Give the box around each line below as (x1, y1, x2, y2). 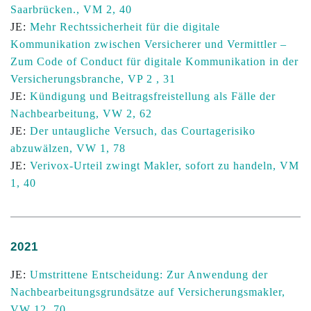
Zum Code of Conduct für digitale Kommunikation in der (10, 56, 299, 67)
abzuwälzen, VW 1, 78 (10, 142, 126, 154)
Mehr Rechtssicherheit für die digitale (30, 21, 220, 33)
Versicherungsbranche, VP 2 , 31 (10, 73, 176, 85)
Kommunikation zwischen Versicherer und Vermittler (10, 38, 280, 50)
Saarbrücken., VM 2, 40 (10, 3, 132, 15)
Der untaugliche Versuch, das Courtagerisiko (30, 125, 255, 137)
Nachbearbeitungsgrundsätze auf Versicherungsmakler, (10, 286, 285, 298)
